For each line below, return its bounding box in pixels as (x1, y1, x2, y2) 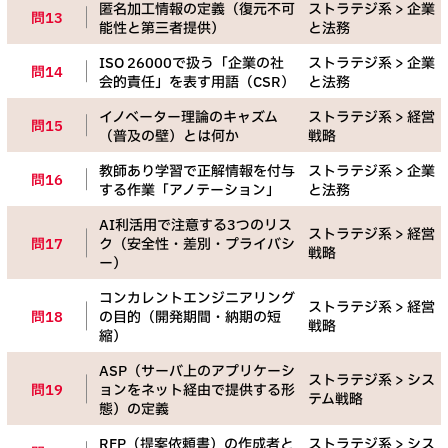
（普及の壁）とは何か (99, 126, 239, 148)
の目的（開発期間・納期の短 (99, 307, 281, 329)
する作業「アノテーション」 (99, 180, 280, 202)
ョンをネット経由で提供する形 (99, 380, 295, 402)
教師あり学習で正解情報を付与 (99, 161, 295, 183)
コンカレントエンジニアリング (99, 288, 295, 310)
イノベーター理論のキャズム (99, 107, 278, 129)
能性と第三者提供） (99, 18, 225, 40)
